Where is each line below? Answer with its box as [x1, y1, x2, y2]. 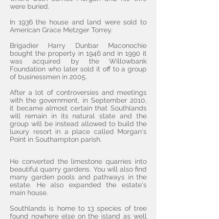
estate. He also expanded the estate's [10, 181, 147, 189]
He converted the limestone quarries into [10, 157, 147, 165]
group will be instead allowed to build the [10, 120, 147, 128]
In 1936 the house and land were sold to [10, 18, 147, 26]
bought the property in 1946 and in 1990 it [10, 49, 147, 57]
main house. [10, 189, 50, 197]
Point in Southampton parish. [10, 135, 102, 143]
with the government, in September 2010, [10, 96, 147, 104]
